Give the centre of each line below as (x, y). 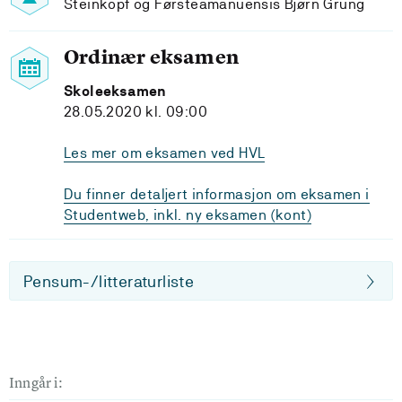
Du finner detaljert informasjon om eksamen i (217, 194)
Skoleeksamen (115, 91)
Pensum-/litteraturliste (109, 281)
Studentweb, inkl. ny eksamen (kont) (188, 215)
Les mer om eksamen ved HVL (165, 153)
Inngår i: (36, 382)
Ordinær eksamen (151, 57)
